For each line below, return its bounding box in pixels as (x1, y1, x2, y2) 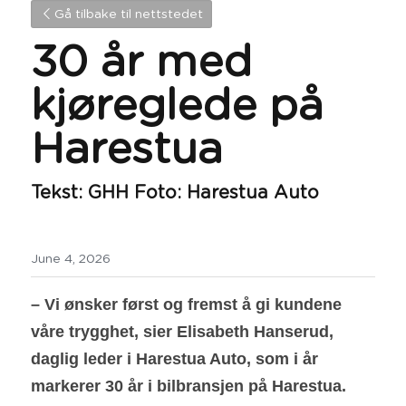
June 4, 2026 (31, 253, 111, 266)
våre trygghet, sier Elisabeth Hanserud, (31, 323, 333, 341)
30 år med (31, 42, 252, 85)
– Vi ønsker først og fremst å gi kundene (31, 295, 342, 314)
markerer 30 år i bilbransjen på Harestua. (31, 377, 346, 395)
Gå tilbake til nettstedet (54, 8, 203, 21)
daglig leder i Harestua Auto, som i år (31, 350, 318, 368)
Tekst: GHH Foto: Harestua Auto (31, 184, 319, 202)
